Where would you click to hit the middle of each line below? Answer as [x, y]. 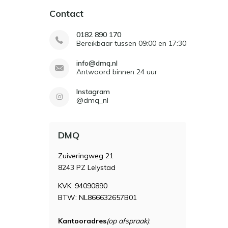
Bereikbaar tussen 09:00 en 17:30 [131, 43]
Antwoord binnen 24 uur [117, 72]
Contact [66, 13]
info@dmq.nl [97, 63]
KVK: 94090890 [83, 186]
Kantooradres [82, 221]
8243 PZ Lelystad [87, 167]
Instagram [93, 92]
